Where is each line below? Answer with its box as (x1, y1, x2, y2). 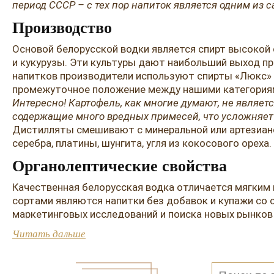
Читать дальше (12, 228, 86, 240)
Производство (12, 19, 112, 37)
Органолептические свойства (12, 157, 227, 176)
